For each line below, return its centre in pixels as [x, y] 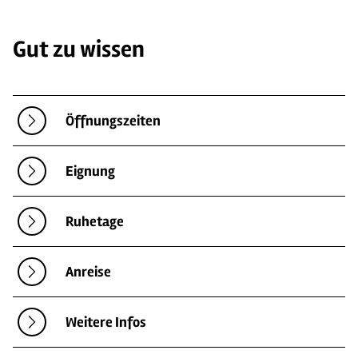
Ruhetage [95, 221]
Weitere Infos [106, 322]
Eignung [90, 171]
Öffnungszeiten [113, 120]
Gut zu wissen [79, 50]
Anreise [88, 271]
